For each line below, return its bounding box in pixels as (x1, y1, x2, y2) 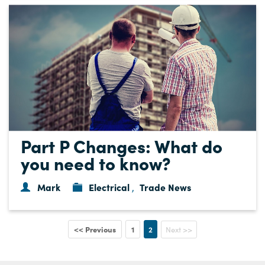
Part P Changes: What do (21, 132, 222, 158)
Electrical (89, 180, 130, 193)
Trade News (140, 180, 192, 193)
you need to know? (21, 150, 171, 175)
